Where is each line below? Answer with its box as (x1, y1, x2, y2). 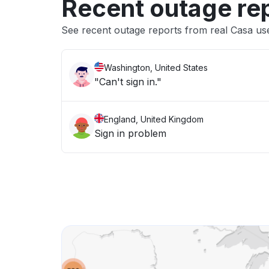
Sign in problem (94, 127, 166, 139)
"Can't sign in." (94, 76, 162, 88)
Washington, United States (104, 62, 208, 73)
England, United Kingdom (104, 114, 204, 124)
